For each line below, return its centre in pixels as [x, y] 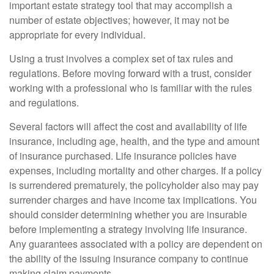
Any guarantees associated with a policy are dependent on [136, 244]
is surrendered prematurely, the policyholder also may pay [134, 185]
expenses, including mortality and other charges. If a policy [135, 170]
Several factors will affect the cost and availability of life [128, 126]
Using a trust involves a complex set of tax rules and [121, 58]
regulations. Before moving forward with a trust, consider [130, 73]
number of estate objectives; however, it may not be [119, 20]
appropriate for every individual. [77, 35]
